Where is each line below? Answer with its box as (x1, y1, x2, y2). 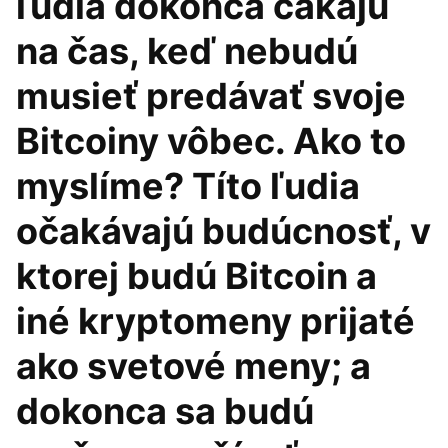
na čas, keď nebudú (16, 29, 358, 73)
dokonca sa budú (16, 389, 314, 433)
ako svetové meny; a (16, 344, 371, 388)
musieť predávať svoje (16, 74, 406, 118)
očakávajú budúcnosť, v (16, 209, 431, 253)
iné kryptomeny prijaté (16, 299, 415, 343)
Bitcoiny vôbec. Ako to (16, 119, 406, 163)
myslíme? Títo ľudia (16, 164, 360, 208)
